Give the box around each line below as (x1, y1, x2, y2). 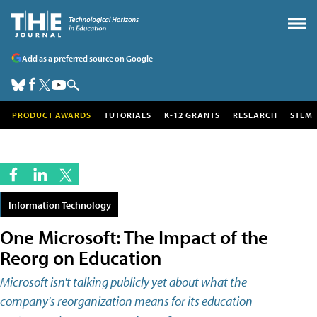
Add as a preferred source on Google (22, 52, 153, 64)
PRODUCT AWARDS (12, 110, 91, 120)
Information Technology (8, 198, 111, 212)
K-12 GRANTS (164, 110, 220, 120)
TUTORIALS (104, 110, 151, 120)
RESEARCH (233, 110, 277, 120)
